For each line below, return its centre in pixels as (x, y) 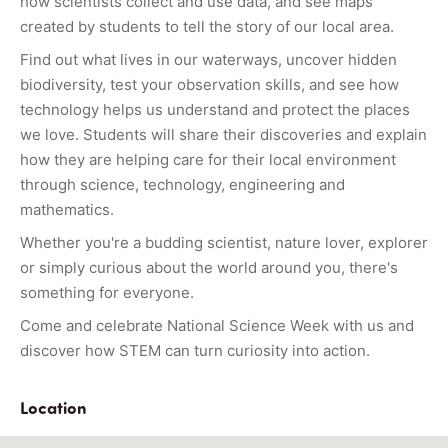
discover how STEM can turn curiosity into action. (195, 350)
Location (53, 406)
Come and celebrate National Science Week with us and (217, 325)
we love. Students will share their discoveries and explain (223, 134)
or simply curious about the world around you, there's (209, 267)
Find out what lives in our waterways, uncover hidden (208, 59)
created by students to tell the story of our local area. (207, 26)
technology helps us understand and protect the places (215, 109)
